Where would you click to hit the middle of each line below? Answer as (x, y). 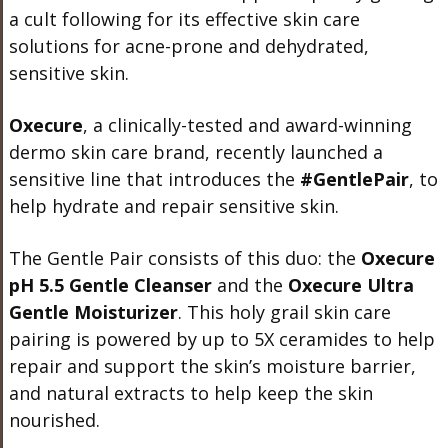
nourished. (54, 419)
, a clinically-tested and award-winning (247, 124)
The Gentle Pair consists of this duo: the (184, 257)
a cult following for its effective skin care (184, 18)
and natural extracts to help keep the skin (190, 392)
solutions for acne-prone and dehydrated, (188, 45)
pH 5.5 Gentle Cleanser (110, 284)
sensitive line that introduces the (154, 178)
